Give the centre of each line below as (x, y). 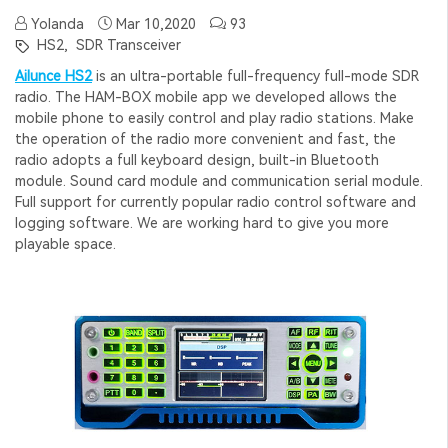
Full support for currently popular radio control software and (215, 201)
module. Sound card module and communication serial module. (219, 180)
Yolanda (55, 23)
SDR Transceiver (126, 44)
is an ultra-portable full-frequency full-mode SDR (255, 75)
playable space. (65, 243)
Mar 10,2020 (156, 23)
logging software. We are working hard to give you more (202, 222)
